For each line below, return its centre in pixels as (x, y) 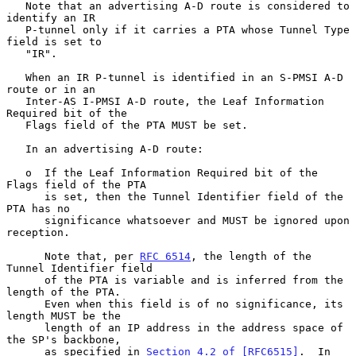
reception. (38, 232)
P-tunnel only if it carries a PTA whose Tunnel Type (16, 29)
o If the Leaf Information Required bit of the (16, 172)
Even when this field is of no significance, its (25, 304)
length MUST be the (64, 315)
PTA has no (38, 208)
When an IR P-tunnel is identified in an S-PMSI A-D (16, 77)
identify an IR (51, 17)
